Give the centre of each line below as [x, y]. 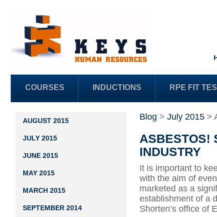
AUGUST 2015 [46, 121]
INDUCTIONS [117, 87]
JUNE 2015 [40, 155]
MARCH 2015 [44, 190]
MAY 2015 [39, 173]
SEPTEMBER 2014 [52, 208]
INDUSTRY [170, 152]
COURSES [45, 87]
